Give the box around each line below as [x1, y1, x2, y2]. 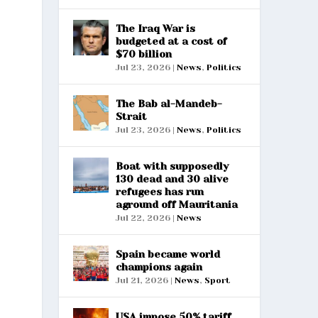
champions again [115, 261, 202, 273]
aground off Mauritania [115, 198, 238, 210]
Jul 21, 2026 [115, 275, 168, 285]
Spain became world [115, 248, 220, 260]
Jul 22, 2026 [115, 212, 170, 223]
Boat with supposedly [115, 160, 229, 172]
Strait [115, 110, 147, 122]
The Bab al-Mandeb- [115, 97, 222, 109]
